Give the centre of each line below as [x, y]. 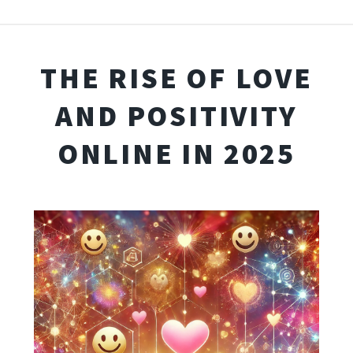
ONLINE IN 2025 [176, 153]
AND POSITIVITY [176, 115]
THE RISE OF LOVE [176, 77]
